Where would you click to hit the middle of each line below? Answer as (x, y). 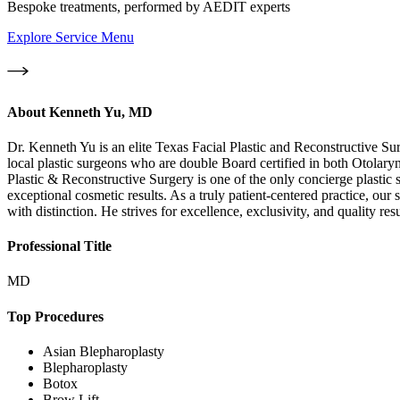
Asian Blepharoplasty (104, 351)
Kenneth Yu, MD (101, 112)
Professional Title (59, 246)
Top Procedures (55, 316)
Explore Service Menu (71, 37)
